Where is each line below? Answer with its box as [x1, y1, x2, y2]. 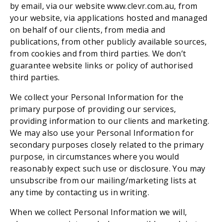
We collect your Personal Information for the [10, 91, 184, 103]
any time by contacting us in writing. [10, 186, 149, 198]
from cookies [10, 48, 60, 59]
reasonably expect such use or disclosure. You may [10, 163, 206, 174]
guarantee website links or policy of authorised [10, 59, 193, 71]
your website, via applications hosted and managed [10, 12, 208, 23]
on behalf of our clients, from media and [10, 24, 166, 35]
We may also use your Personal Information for [10, 127, 194, 138]
